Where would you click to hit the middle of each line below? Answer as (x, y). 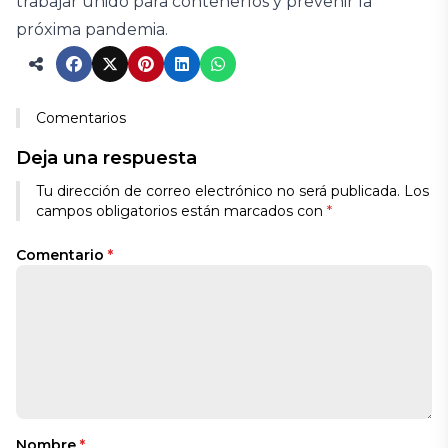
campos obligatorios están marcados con (181, 211)
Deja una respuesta (106, 158)
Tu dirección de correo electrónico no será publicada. (218, 191)
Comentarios (81, 118)
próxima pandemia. (92, 29)
